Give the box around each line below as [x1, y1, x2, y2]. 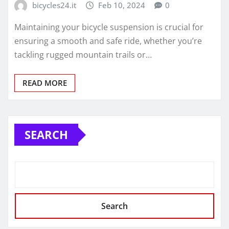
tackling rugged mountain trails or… [14, 49, 152, 61]
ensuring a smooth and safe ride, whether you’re [14, 35, 202, 47]
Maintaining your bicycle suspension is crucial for [14, 21, 203, 33]
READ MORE [22, 78, 67, 88]
